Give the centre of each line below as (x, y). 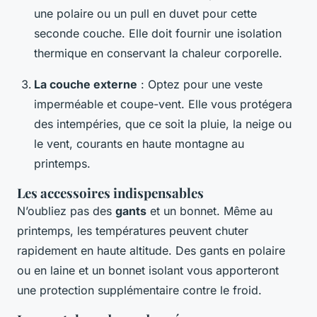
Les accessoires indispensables (110, 193)
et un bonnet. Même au (209, 211)
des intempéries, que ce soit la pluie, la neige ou (163, 124)
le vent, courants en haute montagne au (139, 144)
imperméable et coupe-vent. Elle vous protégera (163, 104)
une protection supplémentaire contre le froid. (139, 290)
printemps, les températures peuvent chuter (133, 231)
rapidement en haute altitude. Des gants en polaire (151, 251)
